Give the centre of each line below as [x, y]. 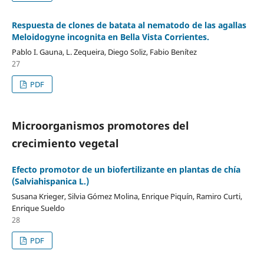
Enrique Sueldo [38, 208]
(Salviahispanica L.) [50, 181]
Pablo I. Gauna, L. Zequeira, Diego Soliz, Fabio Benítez [104, 52]
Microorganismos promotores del [100, 126]
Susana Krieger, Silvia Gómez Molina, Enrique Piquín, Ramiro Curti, [127, 197]
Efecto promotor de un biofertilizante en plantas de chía [126, 170]
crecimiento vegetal [65, 143]
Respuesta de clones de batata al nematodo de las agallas [129, 25]
